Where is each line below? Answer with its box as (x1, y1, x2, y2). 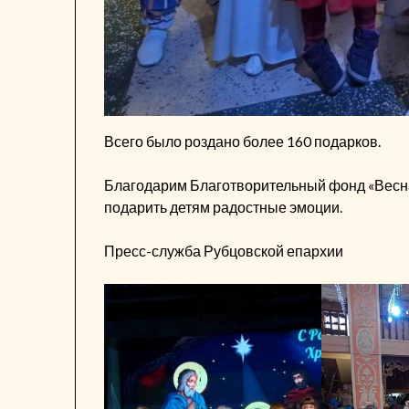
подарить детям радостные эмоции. (104, 198, 343, 216)
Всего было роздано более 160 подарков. (104, 132, 382, 151)
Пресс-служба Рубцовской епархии (104, 242, 344, 260)
